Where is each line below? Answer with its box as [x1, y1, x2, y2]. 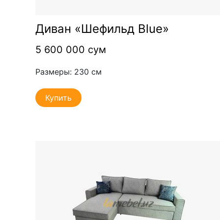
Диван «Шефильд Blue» [35, 21, 169, 36]
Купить [45, 92, 72, 103]
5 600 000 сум [35, 43, 106, 55]
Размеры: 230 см [35, 66, 102, 77]
